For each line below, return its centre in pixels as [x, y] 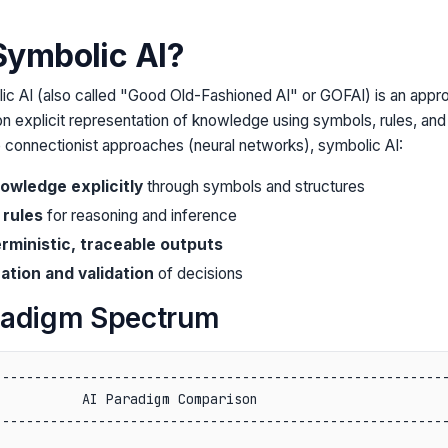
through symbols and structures [253, 186]
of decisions [198, 273]
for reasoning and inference [139, 215]
